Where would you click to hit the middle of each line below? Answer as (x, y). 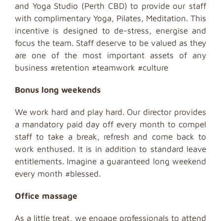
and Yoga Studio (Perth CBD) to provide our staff (110, 6)
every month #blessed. (57, 174)
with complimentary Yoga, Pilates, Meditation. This (110, 18)
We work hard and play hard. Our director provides (110, 112)
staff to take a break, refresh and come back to (110, 137)
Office (28, 196)
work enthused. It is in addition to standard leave (110, 149)
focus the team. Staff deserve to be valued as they (110, 43)
